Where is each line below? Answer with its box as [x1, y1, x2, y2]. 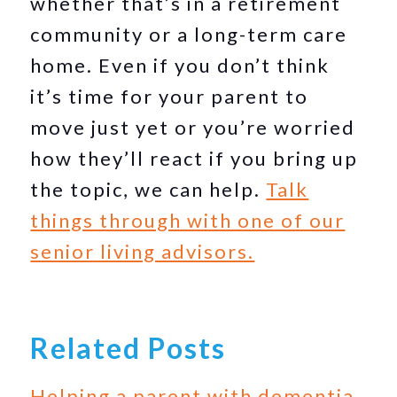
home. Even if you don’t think [30, 53, 331, 77]
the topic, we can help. [30, 177, 267, 201]
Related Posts [30, 331, 227, 365]
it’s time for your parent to [30, 84, 309, 108]
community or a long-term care [30, 22, 348, 46]
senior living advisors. [30, 239, 255, 263]
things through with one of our [30, 208, 346, 232]
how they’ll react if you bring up [30, 146, 359, 170]
